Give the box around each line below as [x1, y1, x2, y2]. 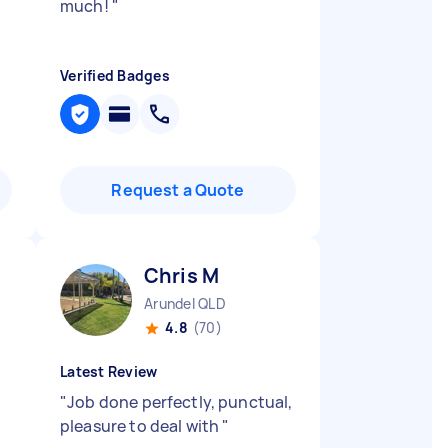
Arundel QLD [144, 294, 226, 313]
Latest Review [60, 362, 158, 381]
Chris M [144, 262, 220, 289]
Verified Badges [60, 66, 170, 85]
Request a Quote [111, 179, 245, 201]
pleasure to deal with [60, 415, 223, 437]
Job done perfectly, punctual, [67, 391, 293, 413]
